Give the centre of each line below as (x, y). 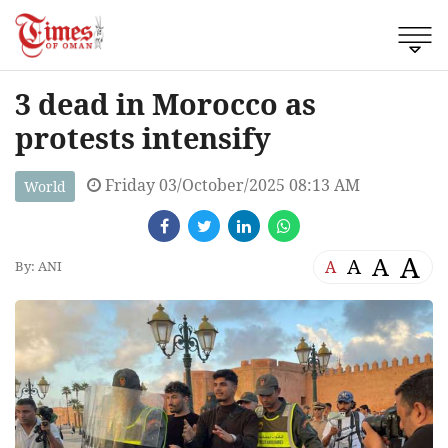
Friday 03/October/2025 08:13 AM (230, 184)
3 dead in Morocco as (165, 103)
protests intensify (143, 137)
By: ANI (38, 266)
